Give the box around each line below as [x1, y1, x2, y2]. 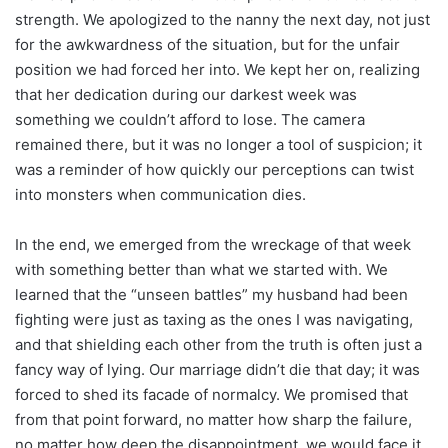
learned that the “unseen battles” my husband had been [15, 284, 408, 304]
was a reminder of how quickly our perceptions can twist [15, 159, 414, 179]
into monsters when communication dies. [15, 184, 306, 204]
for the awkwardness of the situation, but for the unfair [15, 34, 400, 54]
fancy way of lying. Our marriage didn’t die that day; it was [15, 359, 420, 379]
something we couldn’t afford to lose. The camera [15, 109, 365, 129]
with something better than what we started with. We [15, 259, 388, 279]
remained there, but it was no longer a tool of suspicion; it [15, 134, 422, 154]
